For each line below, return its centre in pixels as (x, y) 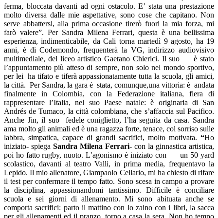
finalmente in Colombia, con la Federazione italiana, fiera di (109, 94)
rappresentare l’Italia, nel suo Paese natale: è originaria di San (109, 103)
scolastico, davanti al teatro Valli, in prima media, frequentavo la (109, 164)
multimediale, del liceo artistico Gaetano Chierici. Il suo (92, 59)
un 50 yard (197, 155)
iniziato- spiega (28, 146)
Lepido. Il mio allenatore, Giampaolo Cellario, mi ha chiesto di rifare (109, 173)
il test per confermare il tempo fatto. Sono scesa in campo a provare (109, 182)
